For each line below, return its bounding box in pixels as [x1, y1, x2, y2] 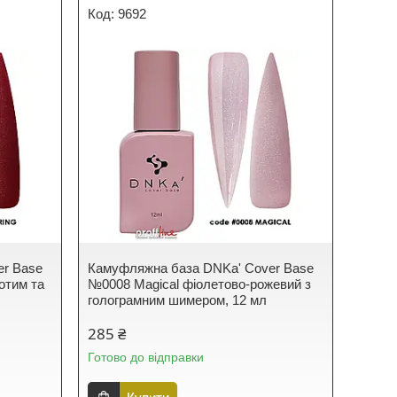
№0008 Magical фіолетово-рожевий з [88, 276, 312, 292]
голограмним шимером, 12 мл [88, 292, 268, 307]
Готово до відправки [88, 350, 205, 364]
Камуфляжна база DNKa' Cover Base [88, 261, 315, 276]
